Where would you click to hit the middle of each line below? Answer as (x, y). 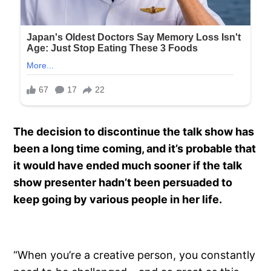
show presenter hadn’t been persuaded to (123, 182)
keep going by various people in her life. (118, 199)
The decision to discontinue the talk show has (134, 131)
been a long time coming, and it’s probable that (135, 148)
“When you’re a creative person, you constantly (135, 255)
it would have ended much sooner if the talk (128, 165)
